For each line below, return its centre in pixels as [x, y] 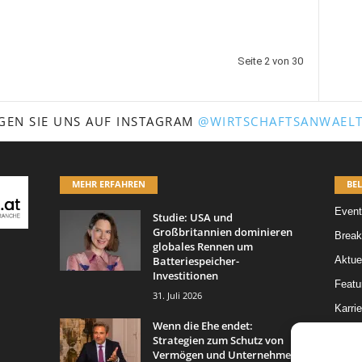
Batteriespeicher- [196, 261]
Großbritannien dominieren [222, 232]
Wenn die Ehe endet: [202, 325]
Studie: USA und [192, 217]
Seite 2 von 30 [270, 61]
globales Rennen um [202, 246]
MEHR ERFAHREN [108, 183]
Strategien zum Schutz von [218, 340]
